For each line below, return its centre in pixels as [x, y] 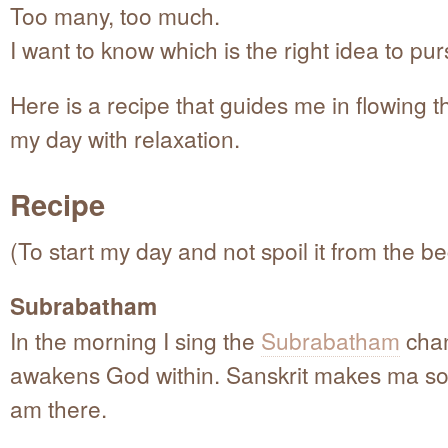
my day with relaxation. [125, 137]
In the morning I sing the [135, 339]
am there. [58, 407]
